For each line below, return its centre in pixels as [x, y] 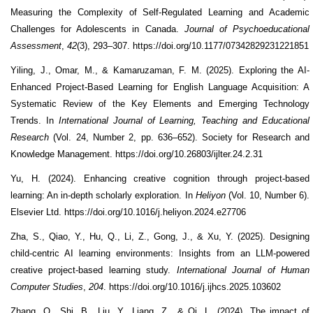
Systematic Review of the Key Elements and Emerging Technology [160, 103]
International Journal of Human [243, 270]
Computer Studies [47, 286]
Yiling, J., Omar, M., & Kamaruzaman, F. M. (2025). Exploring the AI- [160, 70]
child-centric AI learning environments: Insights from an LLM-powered [160, 253]
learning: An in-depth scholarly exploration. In [103, 195]
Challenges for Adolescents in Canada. [97, 29]
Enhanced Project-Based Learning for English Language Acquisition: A [160, 87]
